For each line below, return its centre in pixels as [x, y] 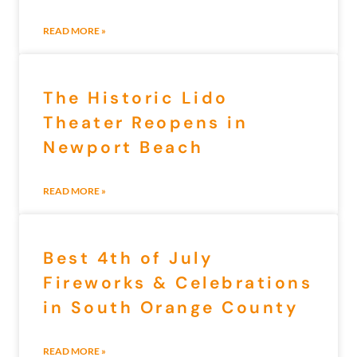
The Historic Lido [136, 98]
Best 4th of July [128, 258]
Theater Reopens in [145, 122]
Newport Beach [124, 147]
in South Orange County [171, 307]
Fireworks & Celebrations [178, 282]
